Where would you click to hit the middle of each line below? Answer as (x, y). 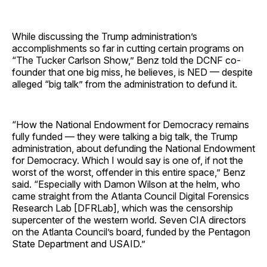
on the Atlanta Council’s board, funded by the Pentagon (131, 232)
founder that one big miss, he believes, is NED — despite (132, 72)
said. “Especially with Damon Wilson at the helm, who (126, 184)
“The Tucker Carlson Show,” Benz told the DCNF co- (126, 60)
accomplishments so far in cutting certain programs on (128, 48)
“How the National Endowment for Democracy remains (131, 124)
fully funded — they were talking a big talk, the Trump (125, 136)
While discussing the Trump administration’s (105, 36)
